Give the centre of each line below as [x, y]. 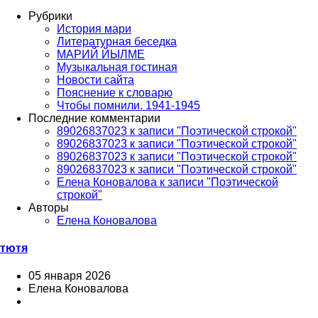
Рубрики [50, 16]
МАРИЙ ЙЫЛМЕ [101, 54]
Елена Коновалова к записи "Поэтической [168, 182]
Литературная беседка [117, 41]
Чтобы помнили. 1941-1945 [128, 105]
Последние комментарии [94, 118]
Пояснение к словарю [115, 92]
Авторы [49, 207]
